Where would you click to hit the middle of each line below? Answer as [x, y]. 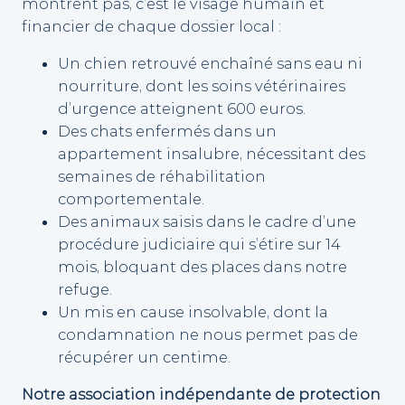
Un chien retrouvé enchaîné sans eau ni [210, 64]
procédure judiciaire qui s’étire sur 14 [199, 245]
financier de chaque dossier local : [151, 27]
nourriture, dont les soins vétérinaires [202, 86]
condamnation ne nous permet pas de [208, 335]
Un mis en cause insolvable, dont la [193, 312]
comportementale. [131, 199]
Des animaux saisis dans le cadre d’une [207, 222]
